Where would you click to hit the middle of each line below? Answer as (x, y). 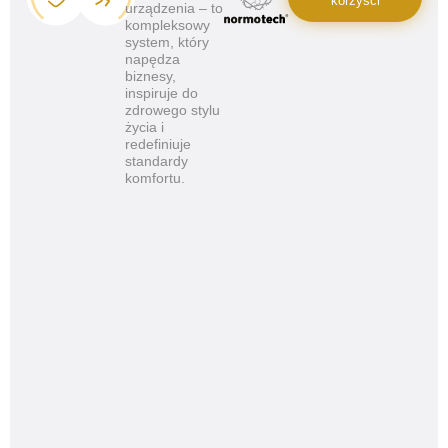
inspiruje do (161, 93)
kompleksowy (167, 25)
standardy (156, 161)
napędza (152, 59)
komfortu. (155, 178)
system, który (167, 42)
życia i (144, 127)
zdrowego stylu (172, 110)
